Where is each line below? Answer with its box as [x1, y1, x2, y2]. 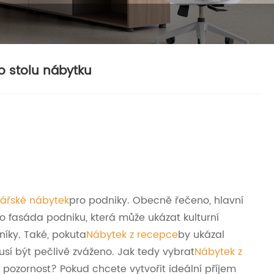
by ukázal [178, 227, 224, 243]
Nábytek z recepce [86, 227, 178, 243]
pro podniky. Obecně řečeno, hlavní [69, 193, 243, 209]
